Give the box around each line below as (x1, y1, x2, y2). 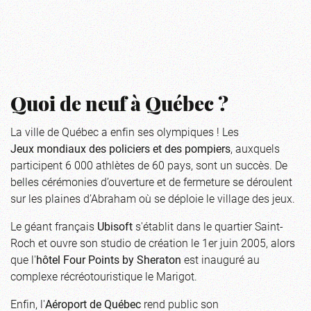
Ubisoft (97, 219, 133, 233)
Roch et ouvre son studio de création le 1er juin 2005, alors (10, 235, 295, 250)
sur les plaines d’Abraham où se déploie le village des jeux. (10, 191, 295, 205)
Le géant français (10, 219, 97, 233)
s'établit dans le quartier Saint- (133, 219, 283, 233)
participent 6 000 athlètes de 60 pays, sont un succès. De (10, 158, 287, 172)
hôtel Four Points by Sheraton (36, 252, 181, 267)
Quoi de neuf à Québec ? (10, 96, 228, 116)
